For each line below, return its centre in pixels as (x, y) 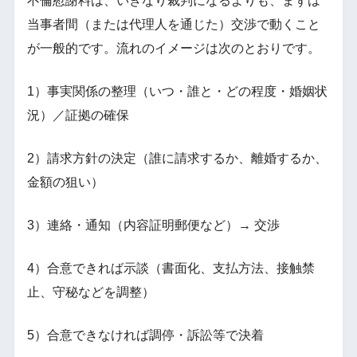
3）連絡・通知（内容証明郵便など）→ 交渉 (153, 225)
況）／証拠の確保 (78, 115)
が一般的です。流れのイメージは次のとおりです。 (173, 48)
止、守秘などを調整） (90, 292)
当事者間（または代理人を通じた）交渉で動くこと (173, 24)
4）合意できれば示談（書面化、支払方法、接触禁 (171, 268)
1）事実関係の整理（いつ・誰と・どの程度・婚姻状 (177, 91)
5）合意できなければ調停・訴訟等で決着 (145, 335)
